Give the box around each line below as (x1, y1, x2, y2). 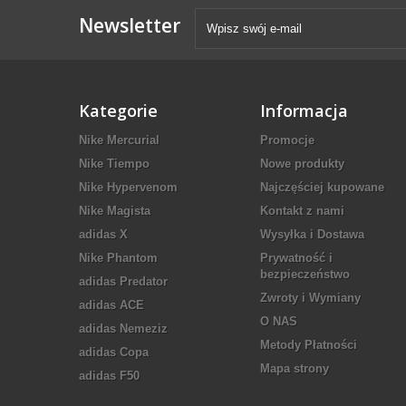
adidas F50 (79, 369, 140, 382)
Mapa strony (260, 362, 329, 375)
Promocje (260, 133, 314, 147)
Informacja (260, 100, 348, 121)
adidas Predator (79, 275, 168, 288)
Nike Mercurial (79, 133, 159, 147)
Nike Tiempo (79, 157, 150, 170)
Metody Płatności (260, 338, 357, 352)
